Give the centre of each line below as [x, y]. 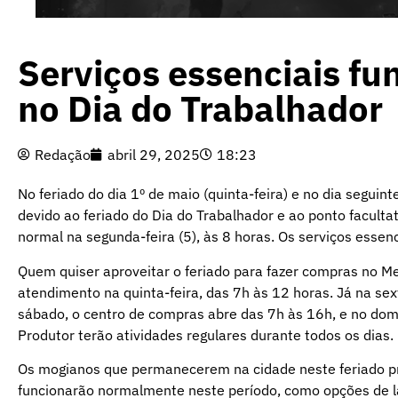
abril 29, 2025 [154, 155]
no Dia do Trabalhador [204, 109]
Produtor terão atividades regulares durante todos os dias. [206, 334]
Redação [63, 155]
